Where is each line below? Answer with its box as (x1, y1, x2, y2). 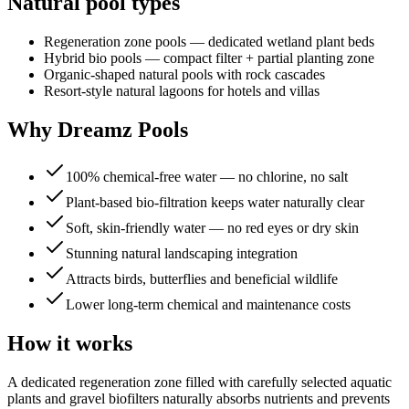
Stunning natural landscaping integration (66, 246, 298, 262)
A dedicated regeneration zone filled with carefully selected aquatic (7, 374, 392, 391)
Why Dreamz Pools (7, 117, 188, 142)
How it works (7, 331, 132, 356)
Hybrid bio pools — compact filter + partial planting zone (44, 49, 374, 66)
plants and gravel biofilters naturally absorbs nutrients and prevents (7, 391, 390, 407)
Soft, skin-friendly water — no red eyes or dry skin (66, 220, 359, 236)
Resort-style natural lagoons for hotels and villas (44, 82, 320, 99)
